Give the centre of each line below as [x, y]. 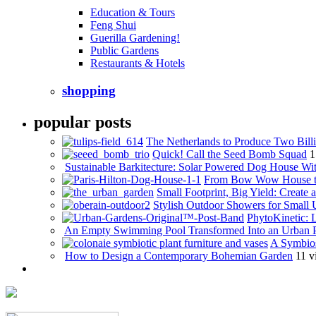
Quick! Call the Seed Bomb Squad [230, 154]
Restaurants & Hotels [138, 63]
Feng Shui [113, 25]
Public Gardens [124, 51]
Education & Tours [133, 13]
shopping [89, 91]
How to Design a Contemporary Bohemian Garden [179, 255]
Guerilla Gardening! [135, 38]
